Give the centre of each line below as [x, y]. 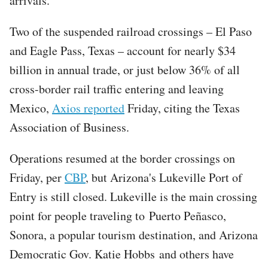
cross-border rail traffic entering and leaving [117, 89]
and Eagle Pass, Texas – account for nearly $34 [123, 50]
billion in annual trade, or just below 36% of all [125, 69]
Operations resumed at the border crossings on [122, 158]
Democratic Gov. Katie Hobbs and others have [122, 254]
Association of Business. [69, 127]
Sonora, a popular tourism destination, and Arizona [134, 234]
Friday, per [37, 177]
